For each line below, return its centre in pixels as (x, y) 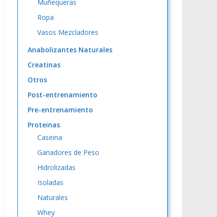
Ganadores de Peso (68, 152)
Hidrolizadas (56, 167)
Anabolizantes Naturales (70, 50)
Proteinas (44, 125)
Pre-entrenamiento (60, 110)
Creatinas (44, 65)
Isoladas (50, 182)
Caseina (50, 137)
